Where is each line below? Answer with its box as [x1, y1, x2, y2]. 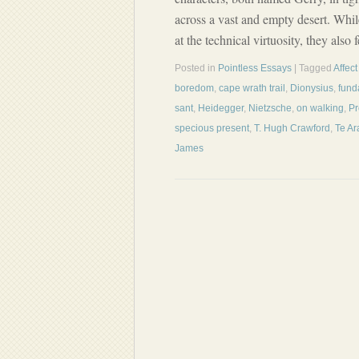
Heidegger [198, 103, 244, 114]
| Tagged [294, 63, 333, 74]
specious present [175, 123, 249, 134]
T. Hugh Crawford [254, 123, 330, 134]
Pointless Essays [218, 63, 292, 74]
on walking [296, 103, 344, 114]
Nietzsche [248, 103, 292, 114]
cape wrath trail [219, 83, 285, 94]
